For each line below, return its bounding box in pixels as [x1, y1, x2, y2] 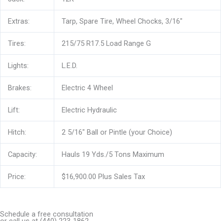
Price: [7, 172, 26, 182]
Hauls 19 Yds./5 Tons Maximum [61, 150, 164, 159]
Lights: [7, 61, 29, 71]
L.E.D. [61, 61, 77, 71]
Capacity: [7, 150, 37, 159]
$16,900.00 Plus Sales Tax [61, 172, 145, 182]
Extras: [7, 17, 30, 26]
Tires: [7, 39, 26, 48]
